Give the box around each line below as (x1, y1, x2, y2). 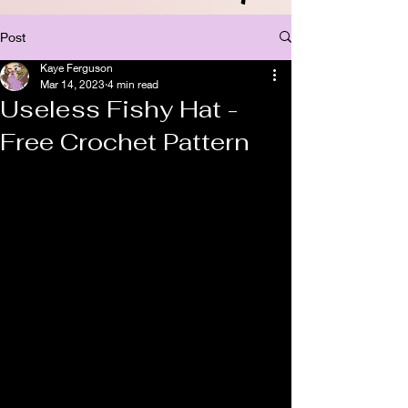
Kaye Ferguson (40, 60, 113, 75)
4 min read (107, 76, 158, 91)
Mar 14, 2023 (40, 76, 105, 91)
